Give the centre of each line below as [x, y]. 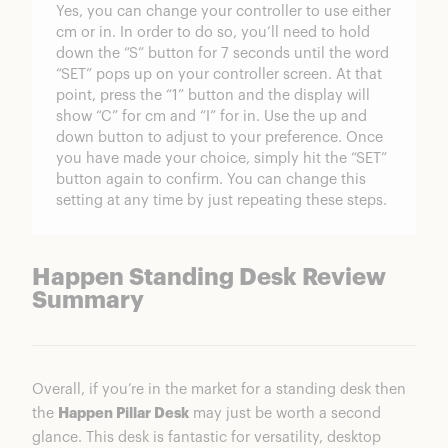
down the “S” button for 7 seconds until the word [222, 54]
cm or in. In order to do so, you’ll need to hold [213, 33]
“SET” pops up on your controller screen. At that [219, 75]
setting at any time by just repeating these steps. [221, 201]
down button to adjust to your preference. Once [219, 138]
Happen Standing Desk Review [209, 278]
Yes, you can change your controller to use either [223, 12]
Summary [88, 301]
